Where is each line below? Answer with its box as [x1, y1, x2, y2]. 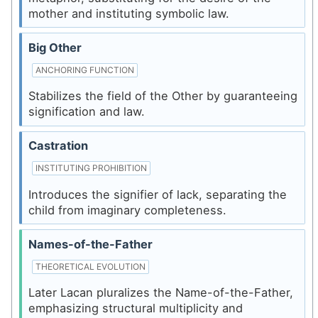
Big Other [28, 40, 82, 55]
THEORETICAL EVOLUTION [35, 261, 146, 272]
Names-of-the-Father [28, 236, 153, 251]
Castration [28, 138, 88, 153]
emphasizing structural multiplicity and [28, 301, 243, 316]
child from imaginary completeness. [28, 202, 226, 217]
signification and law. [28, 104, 145, 119]
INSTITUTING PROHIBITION [35, 163, 147, 174]
